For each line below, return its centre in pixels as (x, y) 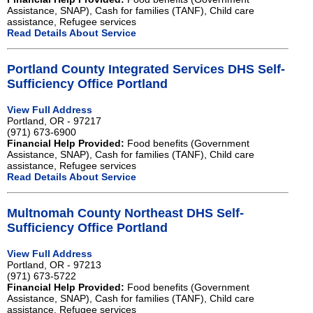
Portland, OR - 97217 (54, 121)
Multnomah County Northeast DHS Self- (125, 213)
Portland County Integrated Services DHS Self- (146, 69)
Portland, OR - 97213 (54, 265)
